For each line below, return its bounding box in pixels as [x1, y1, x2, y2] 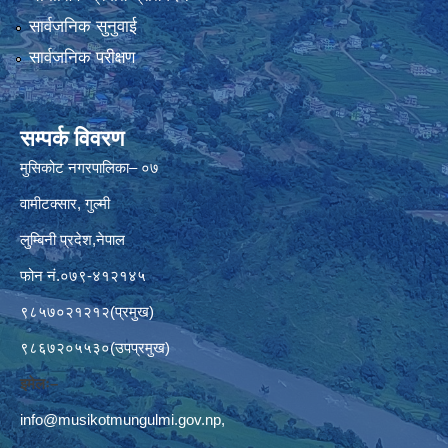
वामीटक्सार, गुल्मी [20, 195, 110, 213]
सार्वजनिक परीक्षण [28, 48, 135, 68]
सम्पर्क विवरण [20, 126, 124, 152]
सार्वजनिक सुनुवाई [28, 16, 137, 36]
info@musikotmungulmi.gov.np [20, 411, 221, 429]
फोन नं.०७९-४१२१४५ [20, 267, 146, 285]
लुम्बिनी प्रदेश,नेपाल [20, 231, 125, 249]
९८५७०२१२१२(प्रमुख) [20, 303, 154, 321]
